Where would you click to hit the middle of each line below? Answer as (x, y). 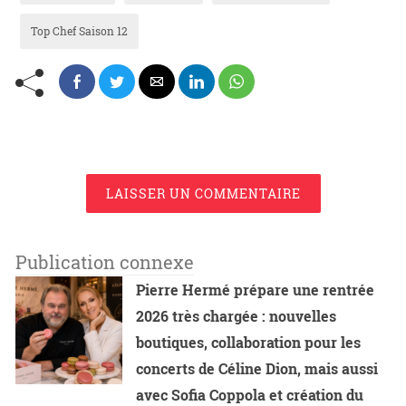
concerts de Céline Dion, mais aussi (257, 368)
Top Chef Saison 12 (79, 30)
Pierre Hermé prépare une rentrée (256, 289)
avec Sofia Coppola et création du (250, 394)
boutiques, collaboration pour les (249, 342)
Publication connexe (105, 261)
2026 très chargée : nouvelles (237, 315)
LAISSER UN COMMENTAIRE (203, 193)
